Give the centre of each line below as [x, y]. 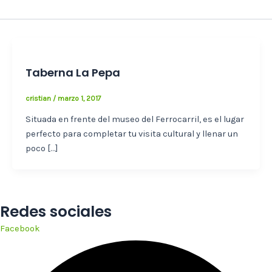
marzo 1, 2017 [79, 99]
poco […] [41, 149]
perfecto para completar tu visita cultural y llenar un [131, 134]
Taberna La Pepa [73, 72]
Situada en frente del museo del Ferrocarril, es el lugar [134, 120]
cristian [39, 99]
